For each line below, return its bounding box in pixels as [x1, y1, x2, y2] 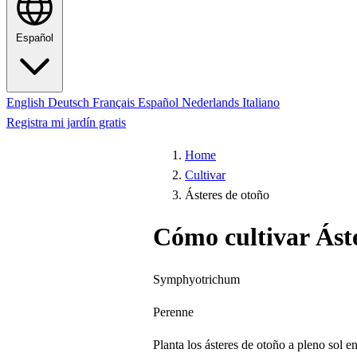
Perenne [153, 304, 194, 319]
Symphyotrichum [153, 272, 240, 286]
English [6, 96, 48, 109]
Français [92, 96, 138, 109]
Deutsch [48, 96, 92, 109]
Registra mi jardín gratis [6, 116, 126, 129]
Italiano [242, 96, 280, 109]
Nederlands [182, 96, 242, 109]
